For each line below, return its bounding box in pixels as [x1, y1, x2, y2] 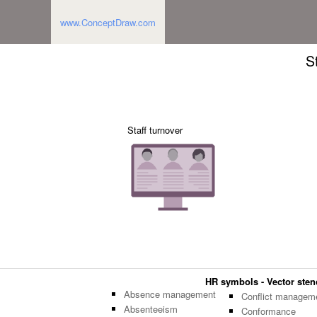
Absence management [124, 287, 216, 301]
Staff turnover [127, 123, 183, 137]
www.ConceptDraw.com [59, 16, 156, 29]
